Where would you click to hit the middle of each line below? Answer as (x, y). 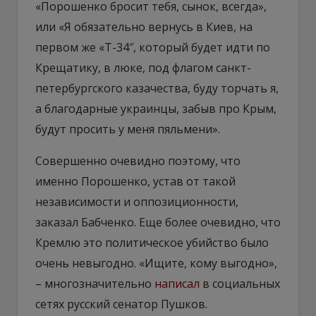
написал (177, 283)
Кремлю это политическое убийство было (152, 242)
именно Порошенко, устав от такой (135, 181)
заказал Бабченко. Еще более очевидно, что (158, 222)
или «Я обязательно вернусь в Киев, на (144, 26)
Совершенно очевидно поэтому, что (138, 160)
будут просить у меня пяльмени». (128, 129)
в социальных (240, 283)
